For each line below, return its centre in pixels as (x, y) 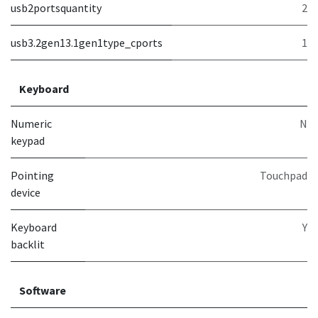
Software (43, 290)
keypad (28, 141)
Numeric (31, 124)
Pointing (32, 175)
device (26, 192)
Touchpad (284, 175)
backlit (28, 244)
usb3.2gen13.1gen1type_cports (87, 43)
